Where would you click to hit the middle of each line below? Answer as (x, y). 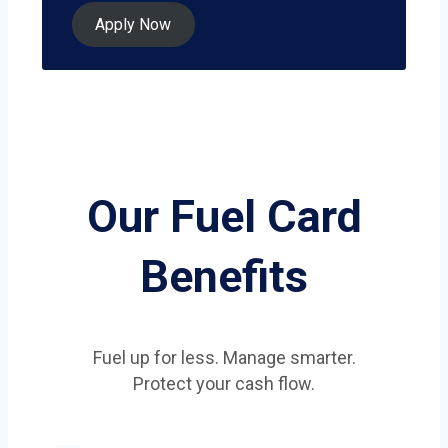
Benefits (224, 277)
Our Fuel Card (224, 217)
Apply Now (133, 25)
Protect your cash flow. (224, 383)
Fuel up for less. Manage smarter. (224, 357)
